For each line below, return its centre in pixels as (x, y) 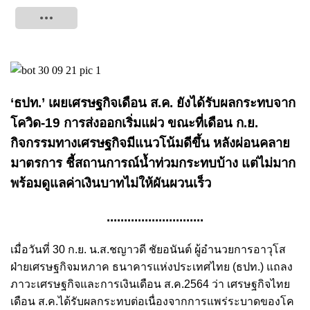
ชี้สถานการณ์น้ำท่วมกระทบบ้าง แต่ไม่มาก (181, 163)
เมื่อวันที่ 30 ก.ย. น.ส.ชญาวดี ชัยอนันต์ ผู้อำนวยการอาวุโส (148, 249)
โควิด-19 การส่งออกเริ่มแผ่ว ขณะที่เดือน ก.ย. (134, 123)
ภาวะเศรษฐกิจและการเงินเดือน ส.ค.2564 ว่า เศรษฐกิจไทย (150, 284)
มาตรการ (38, 163)
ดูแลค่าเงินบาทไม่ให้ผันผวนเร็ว (128, 183)
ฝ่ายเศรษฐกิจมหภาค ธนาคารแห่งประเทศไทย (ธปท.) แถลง (152, 267)
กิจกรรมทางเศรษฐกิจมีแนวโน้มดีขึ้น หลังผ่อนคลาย (150, 143)
